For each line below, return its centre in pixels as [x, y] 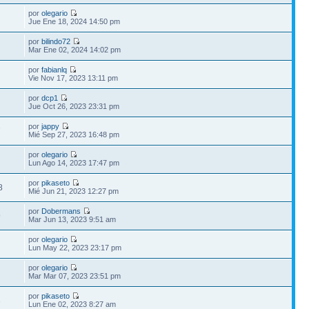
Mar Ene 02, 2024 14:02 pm [75, 49]
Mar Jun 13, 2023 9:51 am [72, 219]
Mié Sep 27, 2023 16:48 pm [74, 134]
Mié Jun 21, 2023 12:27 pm [74, 191]
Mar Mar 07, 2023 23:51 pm [75, 276]
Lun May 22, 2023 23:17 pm [75, 247]
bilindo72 [56, 41]
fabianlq [54, 69]
